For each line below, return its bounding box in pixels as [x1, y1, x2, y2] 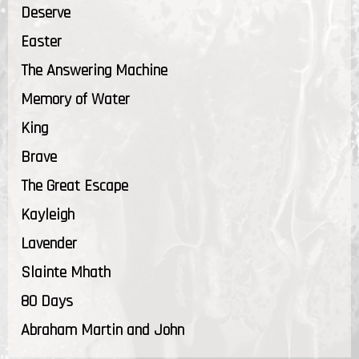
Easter [21, 30, 62, 52]
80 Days [21, 290, 73, 312]
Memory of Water [21, 88, 130, 110]
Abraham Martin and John [21, 319, 184, 341]
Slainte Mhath [21, 261, 111, 283]
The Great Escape [21, 175, 128, 196]
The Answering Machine [21, 59, 167, 81]
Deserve [21, 2, 71, 23]
